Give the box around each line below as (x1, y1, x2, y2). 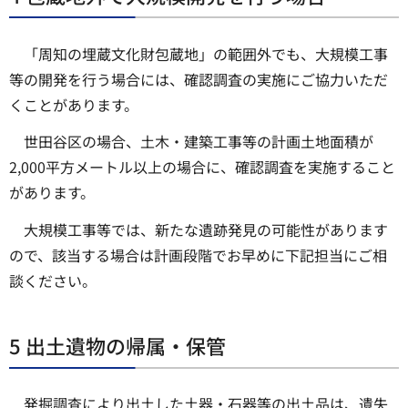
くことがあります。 (9, 93, 138, 116)
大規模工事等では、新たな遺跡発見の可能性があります (24, 219, 388, 241)
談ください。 (9, 270, 97, 292)
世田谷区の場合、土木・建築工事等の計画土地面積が (24, 130, 373, 153)
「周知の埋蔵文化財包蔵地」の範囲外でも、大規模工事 (24, 42, 388, 65)
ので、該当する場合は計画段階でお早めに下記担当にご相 (9, 244, 387, 267)
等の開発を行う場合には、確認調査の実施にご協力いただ (9, 67, 388, 90)
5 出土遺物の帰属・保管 (9, 331, 226, 361)
